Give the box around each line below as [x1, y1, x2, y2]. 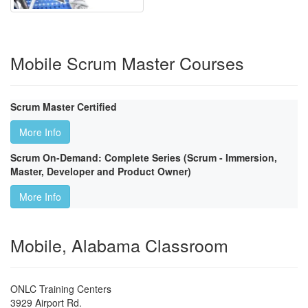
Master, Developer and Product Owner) [10, 164, 191, 179]
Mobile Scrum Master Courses [10, 50, 244, 76]
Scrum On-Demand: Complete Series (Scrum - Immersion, [10, 151, 277, 165]
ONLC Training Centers [10, 282, 111, 296]
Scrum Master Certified [10, 100, 117, 114]
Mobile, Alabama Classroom [10, 232, 228, 258]
